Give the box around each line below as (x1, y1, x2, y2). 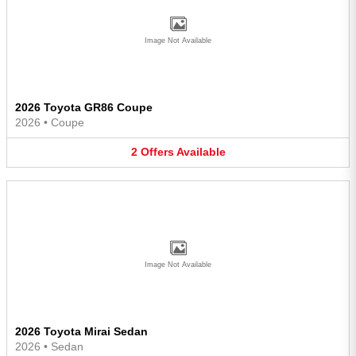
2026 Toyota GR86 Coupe (15, 101, 153, 114)
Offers (140, 145, 174, 159)
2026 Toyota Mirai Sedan (15, 324, 148, 338)
